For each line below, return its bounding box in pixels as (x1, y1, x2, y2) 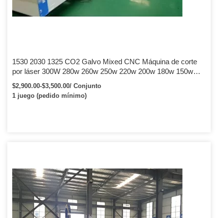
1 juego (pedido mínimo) (12, 92, 87, 99)
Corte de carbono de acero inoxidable (12, 77, 130, 85)
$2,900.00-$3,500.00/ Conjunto (12, 82, 101, 90)
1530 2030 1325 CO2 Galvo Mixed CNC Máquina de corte (12, 57, 197, 66)
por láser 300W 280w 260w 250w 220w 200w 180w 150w (12, 67, 193, 75)
